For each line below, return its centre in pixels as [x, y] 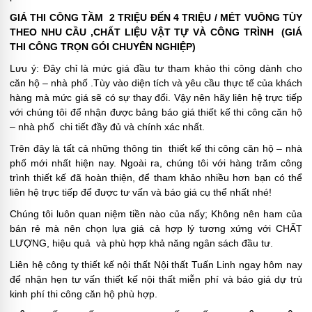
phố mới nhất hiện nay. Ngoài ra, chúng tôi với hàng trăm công [156, 163]
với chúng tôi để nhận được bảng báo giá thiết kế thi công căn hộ [156, 112]
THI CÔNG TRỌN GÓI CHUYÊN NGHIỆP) [103, 46]
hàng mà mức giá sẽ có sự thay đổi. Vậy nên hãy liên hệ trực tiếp [156, 97]
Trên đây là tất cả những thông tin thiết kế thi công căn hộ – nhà [156, 148]
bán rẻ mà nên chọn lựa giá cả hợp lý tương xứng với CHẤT [156, 228]
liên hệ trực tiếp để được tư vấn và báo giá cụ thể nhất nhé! [141, 192]
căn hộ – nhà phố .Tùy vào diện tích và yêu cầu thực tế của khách [156, 83]
